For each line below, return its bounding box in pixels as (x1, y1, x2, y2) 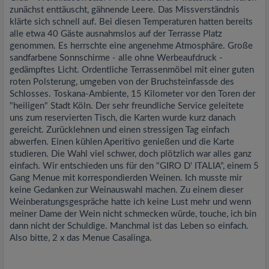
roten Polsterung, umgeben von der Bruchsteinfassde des (10, 77, 234, 86)
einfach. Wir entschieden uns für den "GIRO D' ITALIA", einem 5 (10, 162, 259, 171)
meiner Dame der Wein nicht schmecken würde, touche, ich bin (10, 210, 256, 219)
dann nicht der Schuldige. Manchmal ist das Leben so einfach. (10, 222, 249, 231)
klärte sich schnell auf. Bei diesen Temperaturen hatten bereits (10, 17, 253, 26)
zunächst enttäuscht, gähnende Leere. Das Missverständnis (10, 5, 240, 14)
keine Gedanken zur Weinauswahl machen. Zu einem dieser (10, 186, 243, 195)
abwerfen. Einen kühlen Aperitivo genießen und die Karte (10, 138, 234, 147)
